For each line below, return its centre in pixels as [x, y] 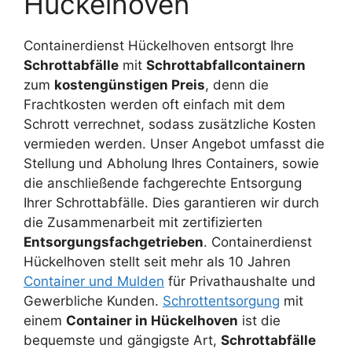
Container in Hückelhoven [152, 320]
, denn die [237, 84]
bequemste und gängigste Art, [122, 340]
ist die [259, 320]
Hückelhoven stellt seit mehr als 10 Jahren [157, 261]
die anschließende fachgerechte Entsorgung [163, 183]
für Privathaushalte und [240, 281]
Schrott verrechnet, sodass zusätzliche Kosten [170, 124]
